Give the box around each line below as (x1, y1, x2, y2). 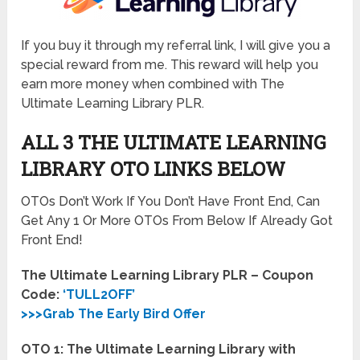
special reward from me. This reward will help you (21, 57, 319, 73)
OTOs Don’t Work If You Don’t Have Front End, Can (21, 194, 321, 210)
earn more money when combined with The (21, 76, 285, 92)
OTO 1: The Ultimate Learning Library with (21, 342, 297, 358)
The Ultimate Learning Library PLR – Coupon (21, 268, 314, 284)
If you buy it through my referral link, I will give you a (21, 38, 331, 54)
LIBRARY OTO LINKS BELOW (21, 156, 286, 182)
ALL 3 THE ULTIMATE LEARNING (21, 129, 327, 156)
